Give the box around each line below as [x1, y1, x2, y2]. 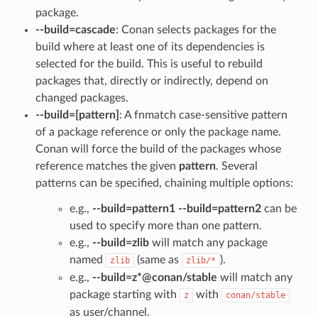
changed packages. [35, 92, 128, 104]
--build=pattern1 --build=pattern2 [92, 202, 261, 214]
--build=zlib [92, 236, 149, 248]
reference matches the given [35, 160, 179, 172]
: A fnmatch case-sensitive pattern [119, 109, 287, 121]
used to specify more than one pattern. [69, 219, 262, 231]
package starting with [69, 288, 180, 300]
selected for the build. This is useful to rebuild [35, 57, 263, 70]
